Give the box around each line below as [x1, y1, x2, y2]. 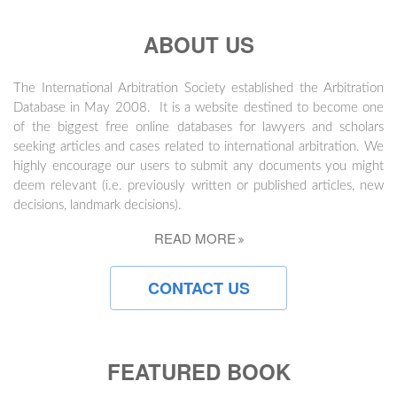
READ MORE [153, 229, 236, 247]
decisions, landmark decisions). [13, 198, 182, 212]
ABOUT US [143, 29, 254, 59]
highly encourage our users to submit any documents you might [13, 160, 384, 173]
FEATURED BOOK [106, 356, 291, 386]
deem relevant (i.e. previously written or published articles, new [13, 179, 384, 192]
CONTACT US [147, 276, 250, 300]
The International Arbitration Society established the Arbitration [13, 82, 384, 95]
